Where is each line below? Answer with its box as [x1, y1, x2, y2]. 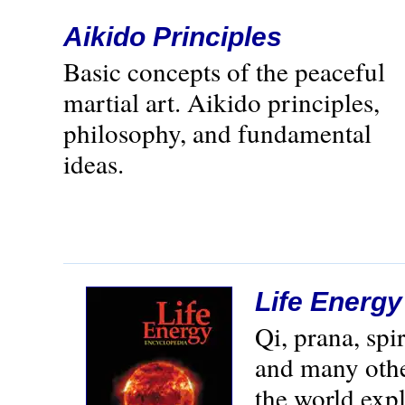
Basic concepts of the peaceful [63, 53, 385, 89]
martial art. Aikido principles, [63, 84, 380, 119]
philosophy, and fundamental [63, 115, 372, 150]
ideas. [63, 146, 124, 181]
